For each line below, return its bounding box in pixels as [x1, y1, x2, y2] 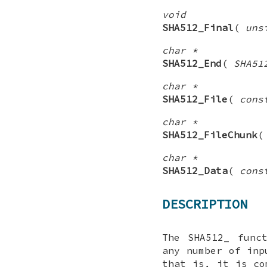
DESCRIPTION [162, 195, 247, 212]
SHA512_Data [162, 164, 228, 176]
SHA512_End [162, 57, 222, 69]
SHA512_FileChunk [162, 128, 257, 141]
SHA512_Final [162, 21, 234, 33]
